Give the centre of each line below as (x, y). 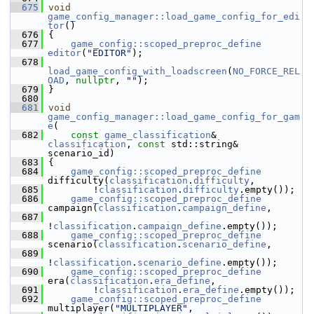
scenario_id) (81, 153)
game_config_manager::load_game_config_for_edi (174, 16)
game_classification (158, 135)
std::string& (202, 144)
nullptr (95, 80)
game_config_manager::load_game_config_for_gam (174, 117)
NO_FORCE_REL (266, 71)
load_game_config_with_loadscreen (137, 71)
